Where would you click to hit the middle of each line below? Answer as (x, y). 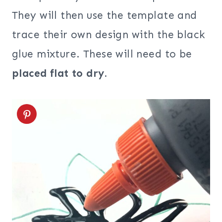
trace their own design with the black (109, 35)
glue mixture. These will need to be (102, 54)
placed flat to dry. (59, 74)
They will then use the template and (105, 16)
